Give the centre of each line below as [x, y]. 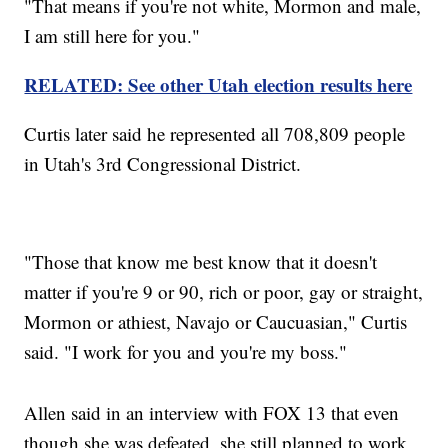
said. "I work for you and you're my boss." [186, 352]
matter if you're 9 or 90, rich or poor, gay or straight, [224, 292]
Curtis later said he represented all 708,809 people [215, 134]
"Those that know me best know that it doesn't [201, 262]
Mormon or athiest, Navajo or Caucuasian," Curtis [216, 322]
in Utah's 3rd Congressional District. [163, 164]
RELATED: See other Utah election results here [218, 85]
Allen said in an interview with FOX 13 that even [212, 413]
